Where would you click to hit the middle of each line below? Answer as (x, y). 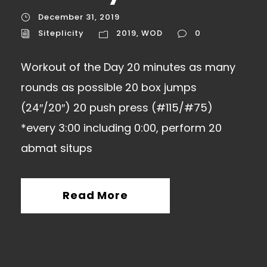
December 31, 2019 (79, 17)
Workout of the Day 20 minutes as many (128, 67)
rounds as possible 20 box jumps (109, 88)
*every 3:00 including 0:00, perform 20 (121, 128)
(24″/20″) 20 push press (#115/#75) (117, 108)
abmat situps (57, 148)
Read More (95, 195)
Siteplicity (61, 33)
